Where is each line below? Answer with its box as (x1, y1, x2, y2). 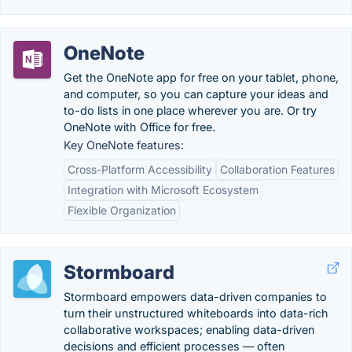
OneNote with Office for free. (64, 120, 215, 134)
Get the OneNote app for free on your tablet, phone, (64, 71, 339, 84)
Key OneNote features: (64, 138, 184, 152)
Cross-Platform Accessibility (68, 163, 212, 176)
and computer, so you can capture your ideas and (64, 87, 328, 101)
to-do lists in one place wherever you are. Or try (64, 104, 317, 117)
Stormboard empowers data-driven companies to (64, 290, 327, 303)
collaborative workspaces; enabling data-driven (64, 323, 314, 336)
